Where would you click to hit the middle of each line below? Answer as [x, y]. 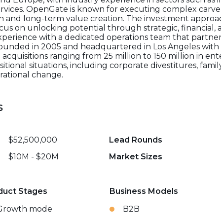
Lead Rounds [136, 140]
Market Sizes [136, 157]
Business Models [144, 191]
